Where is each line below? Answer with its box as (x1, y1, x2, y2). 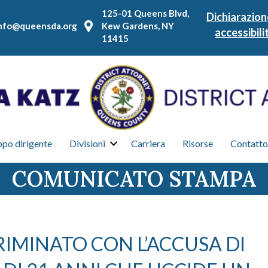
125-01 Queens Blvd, (102, 8, 190, 19)
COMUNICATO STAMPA (12, 165, 256, 193)
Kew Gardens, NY (102, 20, 175, 31)
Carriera (130, 138, 165, 149)
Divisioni (69, 138, 105, 149)
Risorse (182, 138, 213, 149)
